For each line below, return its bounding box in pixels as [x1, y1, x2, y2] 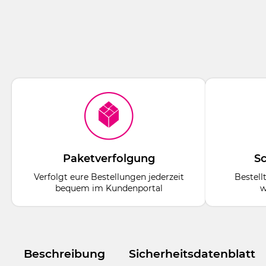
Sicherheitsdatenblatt [129, 246, 255, 261]
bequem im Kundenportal [55, 182, 163, 194]
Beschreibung [24, 246, 105, 261]
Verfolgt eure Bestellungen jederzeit [33, 171, 184, 182]
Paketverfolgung [62, 151, 155, 165]
